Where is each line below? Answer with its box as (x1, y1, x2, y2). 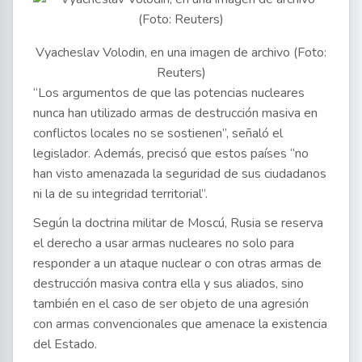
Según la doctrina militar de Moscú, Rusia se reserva (33, 214, 323, 233)
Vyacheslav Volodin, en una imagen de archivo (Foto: (36, 44, 326, 62)
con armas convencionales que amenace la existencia (33, 315, 327, 334)
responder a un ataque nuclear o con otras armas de (33, 255, 322, 273)
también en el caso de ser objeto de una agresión (33, 295, 309, 314)
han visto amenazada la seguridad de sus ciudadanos (33, 165, 326, 183)
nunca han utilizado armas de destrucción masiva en (33, 104, 318, 123)
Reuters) (156, 64, 206, 82)
